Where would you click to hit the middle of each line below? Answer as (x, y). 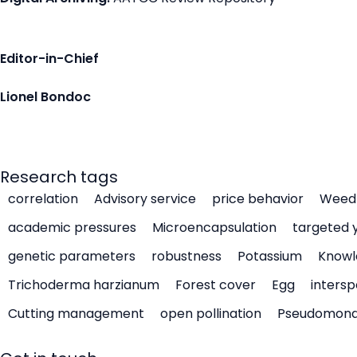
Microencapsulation (214, 228)
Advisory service (145, 199)
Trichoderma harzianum (84, 285)
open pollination (211, 314)
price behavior (258, 199)
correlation (43, 199)
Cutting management (76, 314)
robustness (186, 256)
